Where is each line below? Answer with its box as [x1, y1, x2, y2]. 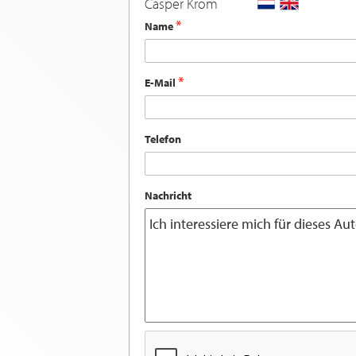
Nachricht [145, 188, 192, 203]
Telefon [145, 132, 181, 147]
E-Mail [145, 75, 178, 91]
